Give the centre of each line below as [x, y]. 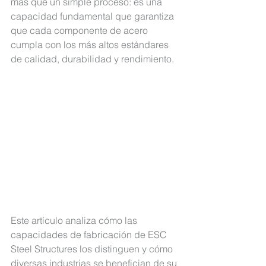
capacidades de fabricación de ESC [90, 235]
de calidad [34, 59]
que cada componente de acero [80, 30]
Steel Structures [44, 249]
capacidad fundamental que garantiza [94, 16]
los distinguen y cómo [126, 249]
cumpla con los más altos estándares [91, 45]
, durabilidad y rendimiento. [115, 59]
